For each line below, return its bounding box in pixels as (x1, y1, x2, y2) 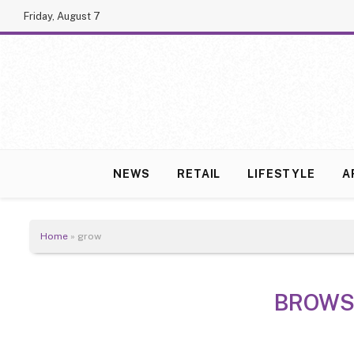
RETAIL (177, 168, 221, 180)
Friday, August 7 (24, 9, 100, 22)
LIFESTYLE (247, 168, 315, 180)
